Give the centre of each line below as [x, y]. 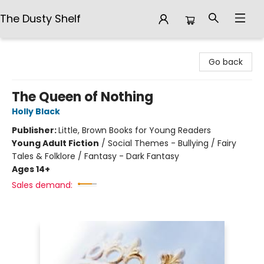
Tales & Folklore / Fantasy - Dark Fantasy [95, 156]
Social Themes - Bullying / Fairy [172, 143]
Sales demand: [42, 185]
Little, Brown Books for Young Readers [135, 130]
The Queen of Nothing [82, 97]
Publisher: [35, 130]
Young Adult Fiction [55, 143]
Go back [226, 62]
